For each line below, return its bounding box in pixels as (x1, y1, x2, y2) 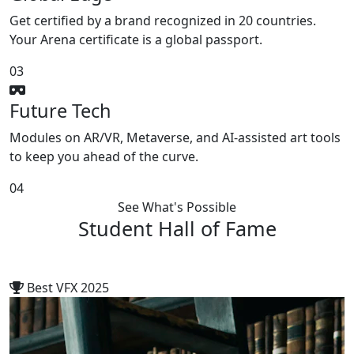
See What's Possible (118, 198, 236, 216)
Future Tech (9, 98, 111, 123)
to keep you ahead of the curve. (9, 148, 198, 165)
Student (77, 215, 158, 242)
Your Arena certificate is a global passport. (9, 31, 262, 48)
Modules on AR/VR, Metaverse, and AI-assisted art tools (9, 129, 341, 146)
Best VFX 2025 (27, 279, 109, 296)
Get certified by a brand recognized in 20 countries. (9, 12, 316, 29)
